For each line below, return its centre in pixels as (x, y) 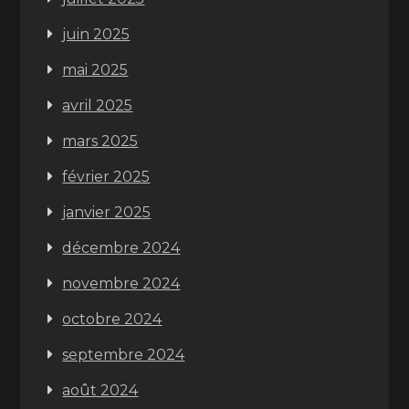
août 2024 (100, 390)
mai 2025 (95, 70)
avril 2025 (98, 105)
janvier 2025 (107, 212)
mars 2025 (100, 141)
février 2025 (106, 177)
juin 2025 (96, 34)
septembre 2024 (124, 355)
